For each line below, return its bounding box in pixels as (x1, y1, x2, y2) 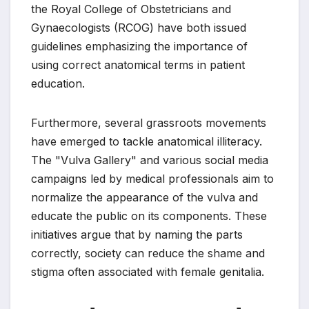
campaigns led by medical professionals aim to (31, 171, 274, 186)
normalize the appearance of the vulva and (31, 190, 258, 204)
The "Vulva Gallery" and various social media (31, 152, 268, 167)
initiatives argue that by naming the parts (31, 227, 243, 241)
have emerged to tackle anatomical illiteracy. (31, 134, 262, 148)
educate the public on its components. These (31, 208, 267, 223)
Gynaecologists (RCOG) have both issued (31, 20, 246, 34)
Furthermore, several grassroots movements (31, 115, 266, 130)
